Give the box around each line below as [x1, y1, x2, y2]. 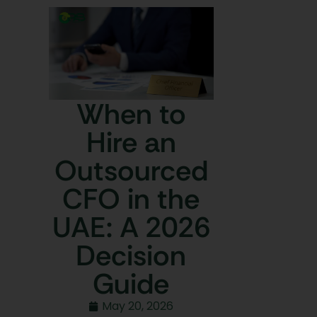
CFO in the [62, 180, 200, 218]
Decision [76, 237, 187, 275]
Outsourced [54, 152, 208, 190]
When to [76, 96, 186, 133]
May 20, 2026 [102, 298, 174, 315]
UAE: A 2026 [52, 209, 210, 246]
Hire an [86, 124, 176, 161]
